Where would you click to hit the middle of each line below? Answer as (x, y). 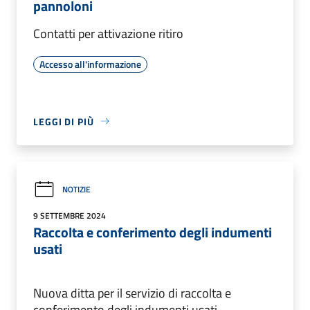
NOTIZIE (76, 190)
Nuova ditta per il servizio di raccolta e (132, 293)
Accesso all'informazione (90, 64)
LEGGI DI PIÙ (64, 121)
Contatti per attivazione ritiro (108, 33)
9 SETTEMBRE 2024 (70, 215)
